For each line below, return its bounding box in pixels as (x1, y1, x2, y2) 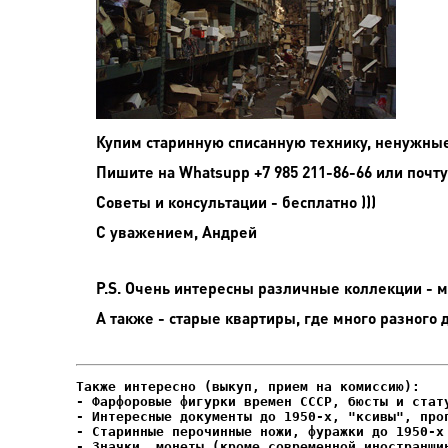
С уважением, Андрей (96, 222, 257, 241)
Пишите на (96, 162, 179, 181)
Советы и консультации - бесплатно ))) (96, 192, 376, 211)
